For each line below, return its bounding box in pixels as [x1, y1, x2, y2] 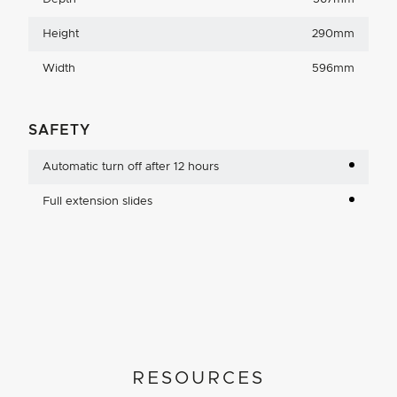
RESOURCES [132, 369, 265, 387]
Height [43, 27, 79, 40]
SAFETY [28, 122, 90, 137]
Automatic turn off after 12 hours [43, 160, 219, 173]
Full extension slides [43, 195, 152, 207]
